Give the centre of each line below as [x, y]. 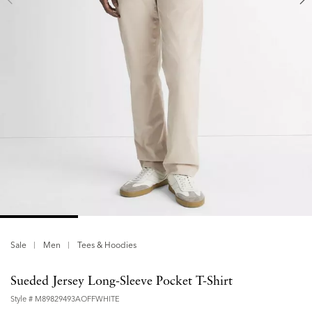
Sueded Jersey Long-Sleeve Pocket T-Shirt [122, 282]
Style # [23, 299]
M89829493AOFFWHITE [77, 299]
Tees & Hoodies [107, 245]
